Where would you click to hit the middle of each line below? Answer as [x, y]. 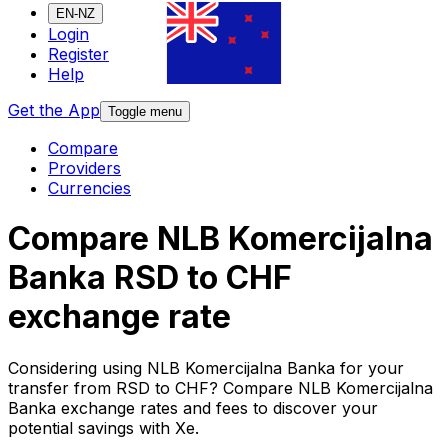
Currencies [89, 188]
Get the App [54, 110]
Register [78, 54]
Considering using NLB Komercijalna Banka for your [206, 367]
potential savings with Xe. [103, 427]
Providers [84, 168]
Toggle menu [145, 112]
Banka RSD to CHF [150, 278]
